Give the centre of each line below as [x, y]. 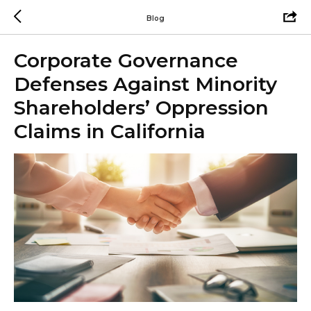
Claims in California [110, 131]
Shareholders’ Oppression [141, 108]
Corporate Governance [126, 60]
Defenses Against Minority [145, 84]
